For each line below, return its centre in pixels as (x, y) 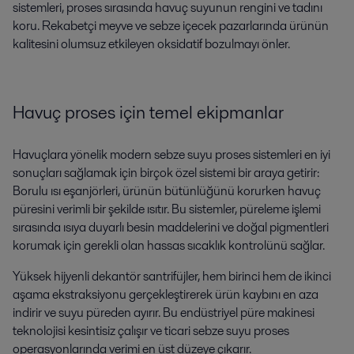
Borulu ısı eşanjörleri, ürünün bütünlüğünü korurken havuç (167, 191)
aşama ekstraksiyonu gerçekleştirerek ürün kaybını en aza (166, 295)
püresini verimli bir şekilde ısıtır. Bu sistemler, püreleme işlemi (167, 209)
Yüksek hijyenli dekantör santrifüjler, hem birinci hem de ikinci (172, 277)
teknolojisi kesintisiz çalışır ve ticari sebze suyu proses (151, 331)
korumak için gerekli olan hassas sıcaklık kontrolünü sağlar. (169, 246)
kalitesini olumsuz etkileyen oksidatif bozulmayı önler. (151, 43)
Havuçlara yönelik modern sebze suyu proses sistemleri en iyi (171, 155)
